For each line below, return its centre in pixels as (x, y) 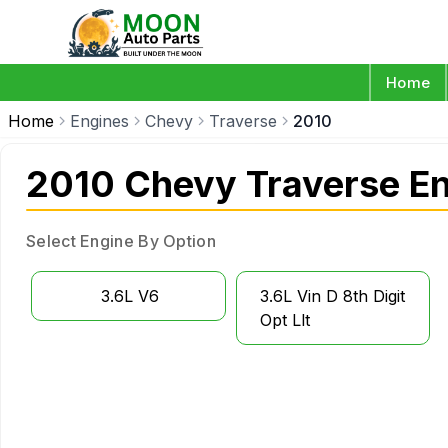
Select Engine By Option (121, 241)
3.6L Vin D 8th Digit (332, 296)
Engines (99, 121)
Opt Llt (284, 320)
